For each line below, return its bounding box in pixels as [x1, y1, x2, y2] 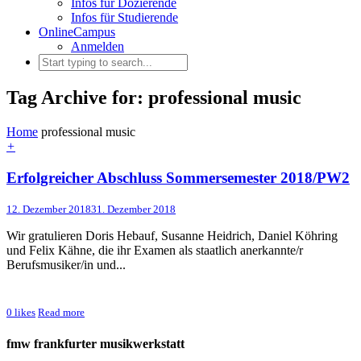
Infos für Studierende [71, 10, 178, 24]
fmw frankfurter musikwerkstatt [6, 336, 185, 351]
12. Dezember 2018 [6, 203, 91, 216]
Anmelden [71, 39, 124, 53]
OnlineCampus [39, 25, 115, 39]
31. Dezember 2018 [91, 203, 176, 216]
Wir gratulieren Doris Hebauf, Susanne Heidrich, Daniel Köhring [6, 229, 338, 243]
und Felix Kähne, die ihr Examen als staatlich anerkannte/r [6, 243, 303, 258]
